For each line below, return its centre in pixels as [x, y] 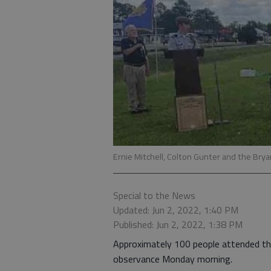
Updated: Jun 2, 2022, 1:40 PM [176, 210]
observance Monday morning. [173, 259]
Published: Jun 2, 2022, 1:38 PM [178, 225]
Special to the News [154, 196]
